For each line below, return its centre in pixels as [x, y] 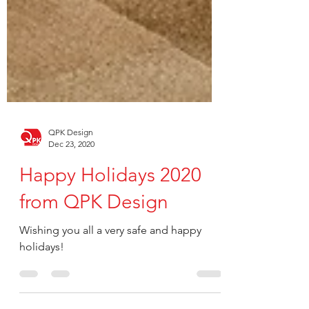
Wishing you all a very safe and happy [110, 258]
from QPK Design [94, 229]
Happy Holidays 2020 [110, 202]
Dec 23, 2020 [71, 171]
